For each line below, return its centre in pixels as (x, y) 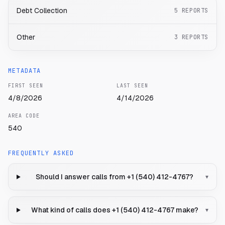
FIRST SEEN (26, 86)
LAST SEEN (132, 86)
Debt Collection (42, 11)
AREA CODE (24, 116)
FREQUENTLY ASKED (41, 153)
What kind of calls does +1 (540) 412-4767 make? (115, 210)
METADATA (25, 71)
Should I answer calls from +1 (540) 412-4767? (115, 177)
